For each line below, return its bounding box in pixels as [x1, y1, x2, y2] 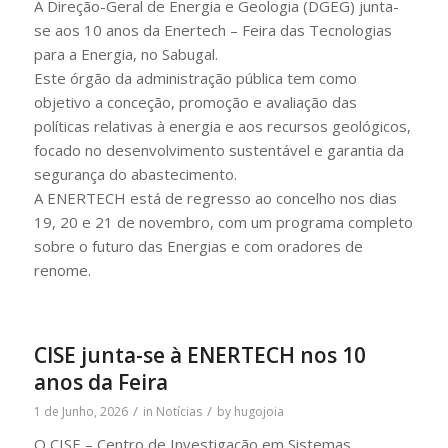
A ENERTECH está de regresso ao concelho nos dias [33, 187, 397, 208]
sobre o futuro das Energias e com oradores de [33, 235, 363, 256]
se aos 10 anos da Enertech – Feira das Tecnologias [33, 19, 392, 40]
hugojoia [233, 402, 284, 420]
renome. [33, 259, 91, 280]
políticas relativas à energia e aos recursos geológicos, [33, 115, 411, 136]
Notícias [155, 402, 202, 420]
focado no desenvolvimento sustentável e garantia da [33, 139, 404, 160]
